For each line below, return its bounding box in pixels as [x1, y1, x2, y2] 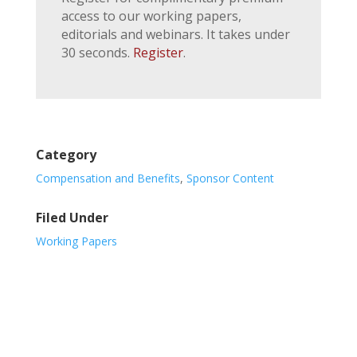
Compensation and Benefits [35, 170, 180, 186]
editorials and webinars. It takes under [61, 25, 290, 43]
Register [132, 43, 183, 61]
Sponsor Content [186, 170, 274, 186]
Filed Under [35, 208, 108, 226]
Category [35, 145, 96, 163]
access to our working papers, [61, 6, 241, 25]
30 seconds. [61, 43, 133, 61]
